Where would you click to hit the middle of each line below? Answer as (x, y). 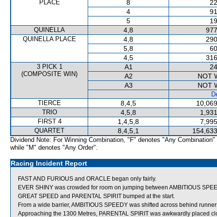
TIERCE (49, 103)
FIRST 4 (49, 121)
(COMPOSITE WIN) (49, 74)
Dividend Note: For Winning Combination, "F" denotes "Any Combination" (113, 140)
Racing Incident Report (49, 163)
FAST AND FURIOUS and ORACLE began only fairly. (87, 179)
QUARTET (49, 131)
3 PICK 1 (49, 67)
